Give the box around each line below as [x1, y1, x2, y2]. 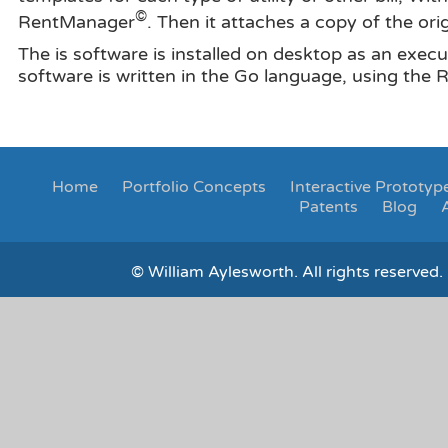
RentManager [18, 10, 136, 33]
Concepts [192, 176, 266, 197]
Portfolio [121, 176, 189, 197]
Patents [298, 196, 358, 217]
